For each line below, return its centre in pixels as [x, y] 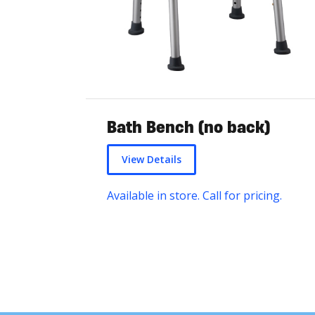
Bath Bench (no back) [188, 127]
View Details [152, 160]
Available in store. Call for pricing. [196, 196]
